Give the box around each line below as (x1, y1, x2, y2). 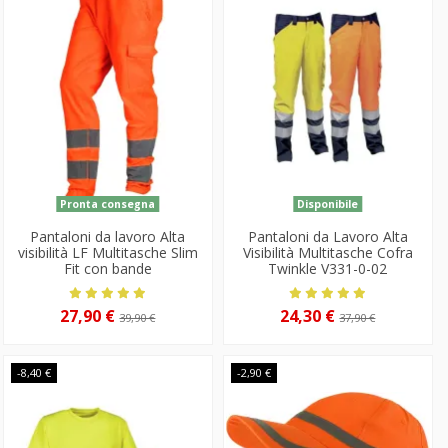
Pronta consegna (60, 197, 156, 212)
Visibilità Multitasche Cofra (242, 243, 413, 263)
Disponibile (297, 197, 359, 212)
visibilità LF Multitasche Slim (17, 243, 198, 263)
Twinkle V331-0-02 (268, 259, 388, 279)
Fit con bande (63, 259, 152, 279)
